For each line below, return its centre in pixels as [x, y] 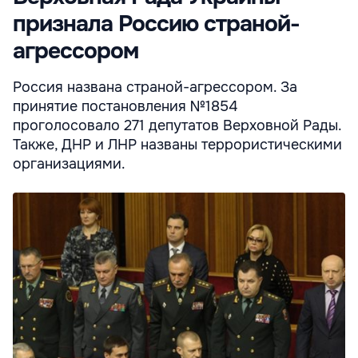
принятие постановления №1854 [125, 106]
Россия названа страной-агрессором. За [155, 87]
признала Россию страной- [156, 24]
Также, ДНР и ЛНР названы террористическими [177, 144]
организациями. [69, 163]
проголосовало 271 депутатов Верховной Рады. [177, 125]
